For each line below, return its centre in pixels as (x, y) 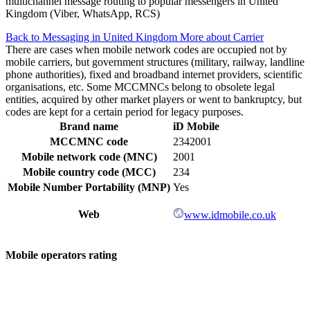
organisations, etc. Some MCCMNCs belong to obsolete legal (140, 87)
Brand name (89, 127)
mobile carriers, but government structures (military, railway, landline (155, 62)
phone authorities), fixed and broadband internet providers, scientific (154, 75)
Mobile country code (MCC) (89, 172)
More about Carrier (222, 37)
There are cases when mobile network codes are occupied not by (146, 50)
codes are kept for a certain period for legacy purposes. (125, 112)
